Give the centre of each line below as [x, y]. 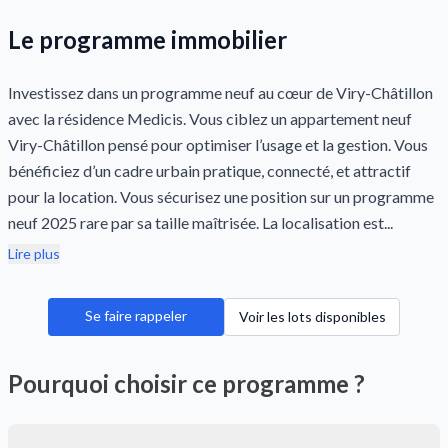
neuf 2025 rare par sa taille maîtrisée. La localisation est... [200, 222]
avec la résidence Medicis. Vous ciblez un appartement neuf [210, 118]
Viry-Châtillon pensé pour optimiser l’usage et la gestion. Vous [218, 144]
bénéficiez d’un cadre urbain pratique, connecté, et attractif [209, 170]
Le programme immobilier [147, 39]
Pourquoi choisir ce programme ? [186, 383]
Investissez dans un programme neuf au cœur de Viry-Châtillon [220, 92]
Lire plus [34, 253]
